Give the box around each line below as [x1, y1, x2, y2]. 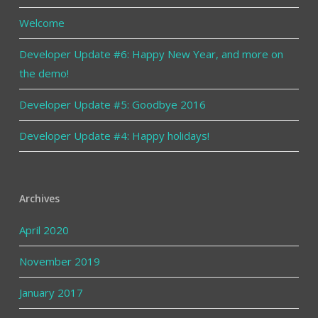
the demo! [18, 65, 69, 80]
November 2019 [18, 253, 100, 268]
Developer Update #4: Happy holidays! [18, 128, 209, 143]
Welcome [18, 15, 65, 30]
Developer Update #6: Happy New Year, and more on [18, 46, 283, 61]
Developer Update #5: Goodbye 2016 [18, 97, 206, 111]
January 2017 [18, 285, 83, 300]
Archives [18, 191, 60, 205]
